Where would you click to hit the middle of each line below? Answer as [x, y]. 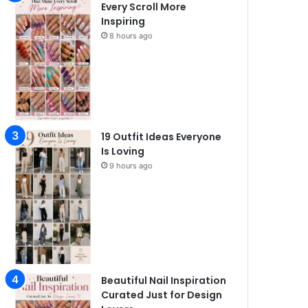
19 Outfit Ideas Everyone [162, 136]
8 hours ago [131, 36]
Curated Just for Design [162, 295]
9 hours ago [131, 165]
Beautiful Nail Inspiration [164, 280]
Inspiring [123, 22]
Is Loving [123, 151]
